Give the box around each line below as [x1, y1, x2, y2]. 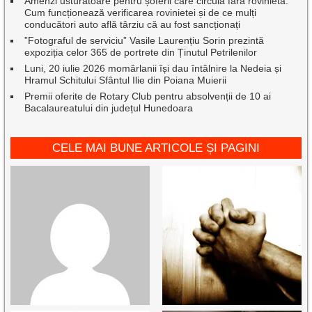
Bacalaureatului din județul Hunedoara [24, 102, 194, 114]
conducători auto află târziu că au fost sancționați [24, 19, 241, 31]
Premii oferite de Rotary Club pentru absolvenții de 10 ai [24, 91, 272, 102]
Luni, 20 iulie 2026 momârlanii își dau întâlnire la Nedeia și [24, 63, 282, 75]
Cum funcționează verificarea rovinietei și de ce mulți [24, 7, 257, 19]
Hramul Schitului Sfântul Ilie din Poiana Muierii [24, 75, 227, 86]
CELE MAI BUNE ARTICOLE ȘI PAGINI [52, 141, 260, 155]
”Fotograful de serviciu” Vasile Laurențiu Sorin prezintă [24, 35, 265, 47]
